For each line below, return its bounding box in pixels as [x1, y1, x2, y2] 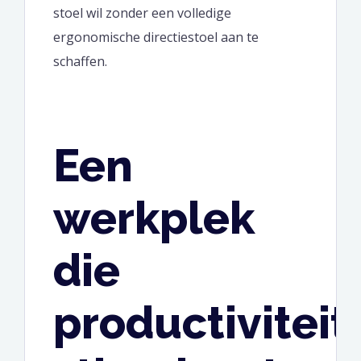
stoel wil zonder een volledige [53, 3, 231, 22]
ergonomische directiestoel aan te [53, 27, 259, 46]
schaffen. [53, 52, 107, 70]
